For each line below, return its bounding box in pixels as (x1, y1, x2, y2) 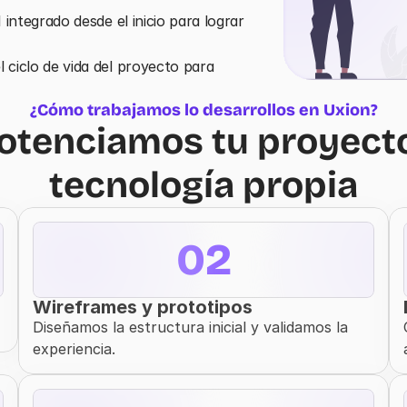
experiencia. (33, 340, 115, 358)
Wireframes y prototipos (33, 296, 253, 318)
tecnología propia (49, 164, 358, 207)
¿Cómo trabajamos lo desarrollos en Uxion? (29, 100, 378, 120)
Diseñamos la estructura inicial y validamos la (33, 318, 348, 336)
